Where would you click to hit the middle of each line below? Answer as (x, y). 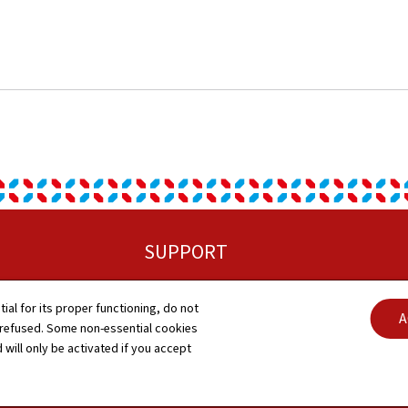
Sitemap (178, 293)
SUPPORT (186, 252)
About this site (194, 336)
